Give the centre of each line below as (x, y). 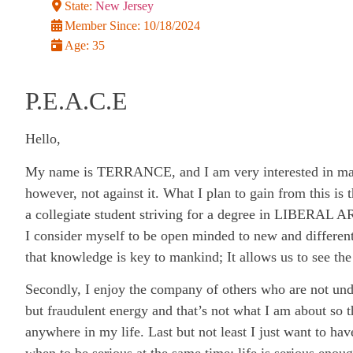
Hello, (43, 139)
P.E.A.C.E (76, 101)
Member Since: (104, 26)
